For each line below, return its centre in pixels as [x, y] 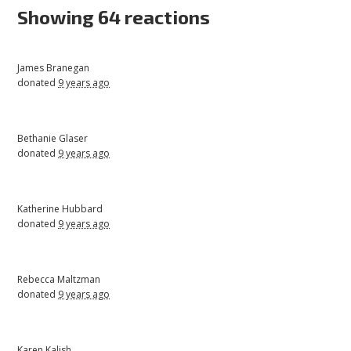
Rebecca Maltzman [59, 279]
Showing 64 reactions [114, 16]
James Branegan [54, 67]
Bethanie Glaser [53, 138]
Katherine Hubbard [60, 208]
